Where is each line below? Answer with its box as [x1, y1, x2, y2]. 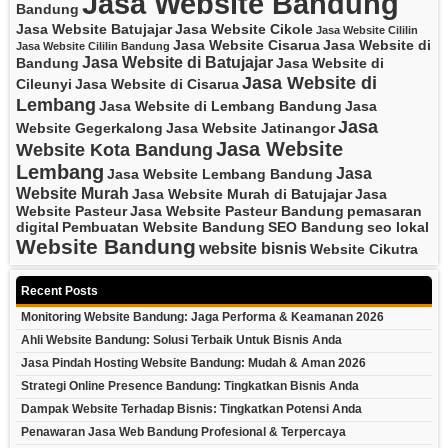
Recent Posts [21, 284, 98, 299]
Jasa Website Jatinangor [166, 120, 335, 137]
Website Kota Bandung [16, 139, 213, 161]
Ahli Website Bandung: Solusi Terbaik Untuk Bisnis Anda [21, 333, 342, 348]
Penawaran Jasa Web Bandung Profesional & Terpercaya [21, 425, 346, 440]
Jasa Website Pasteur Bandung [130, 203, 344, 220]
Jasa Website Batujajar [16, 21, 172, 38]
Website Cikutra [310, 241, 418, 258]
